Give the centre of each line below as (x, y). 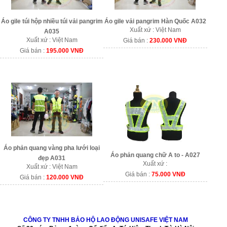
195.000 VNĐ (65, 51)
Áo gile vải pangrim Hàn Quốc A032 (155, 22)
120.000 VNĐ (65, 178)
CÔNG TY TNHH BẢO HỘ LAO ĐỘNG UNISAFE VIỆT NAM (105, 220)
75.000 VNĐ (168, 174)
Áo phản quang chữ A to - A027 (155, 155)
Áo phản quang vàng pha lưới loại (52, 148)
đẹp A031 (52, 158)
